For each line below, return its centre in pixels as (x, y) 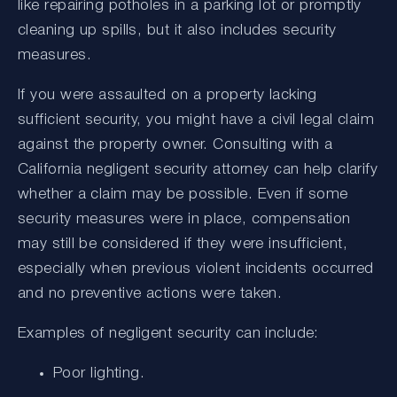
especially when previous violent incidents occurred (196, 269)
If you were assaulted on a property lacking (167, 95)
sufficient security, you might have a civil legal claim (196, 120)
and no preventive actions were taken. (150, 293)
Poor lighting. (104, 373)
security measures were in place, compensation (184, 219)
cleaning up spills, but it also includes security (177, 30)
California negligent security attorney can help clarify (198, 169)
